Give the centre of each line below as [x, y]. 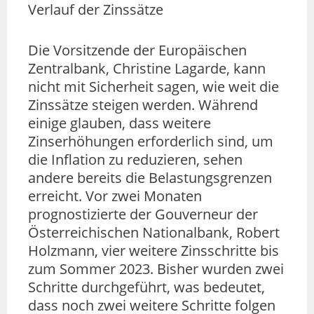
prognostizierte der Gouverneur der [143, 214]
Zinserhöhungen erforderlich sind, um [151, 141]
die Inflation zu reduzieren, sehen [135, 159]
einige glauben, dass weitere [120, 123]
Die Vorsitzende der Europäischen [137, 50]
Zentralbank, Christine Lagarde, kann [147, 68]
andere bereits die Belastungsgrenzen [150, 177]
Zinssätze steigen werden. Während [143, 104]
